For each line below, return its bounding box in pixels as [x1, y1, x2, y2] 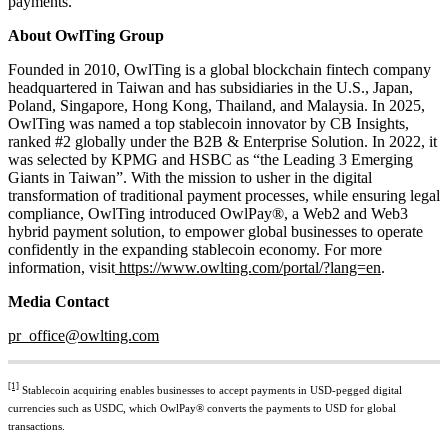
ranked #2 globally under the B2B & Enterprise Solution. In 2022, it [8, 133, 437, 151]
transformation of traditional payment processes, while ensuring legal [8, 187, 440, 205]
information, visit [8, 259, 115, 277]
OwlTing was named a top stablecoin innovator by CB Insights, [8, 115, 409, 133]
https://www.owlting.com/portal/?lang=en [119, 259, 381, 277]
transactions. [8, 420, 65, 433]
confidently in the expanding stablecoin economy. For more [8, 241, 382, 259]
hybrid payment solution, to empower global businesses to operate [8, 223, 423, 241]
